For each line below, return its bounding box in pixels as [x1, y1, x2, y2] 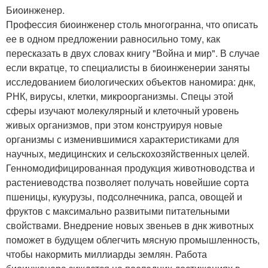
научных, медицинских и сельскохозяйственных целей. [6, 146, 249, 160]
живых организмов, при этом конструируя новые [6, 117, 223, 132]
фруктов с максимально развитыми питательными [6, 203, 230, 218]
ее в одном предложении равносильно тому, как [6, 31, 220, 45]
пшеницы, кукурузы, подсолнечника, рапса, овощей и [6, 189, 242, 203]
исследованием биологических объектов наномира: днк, [6, 74, 255, 89]
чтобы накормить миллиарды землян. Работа [6, 246, 207, 261]
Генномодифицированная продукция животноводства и [6, 160, 255, 175]
